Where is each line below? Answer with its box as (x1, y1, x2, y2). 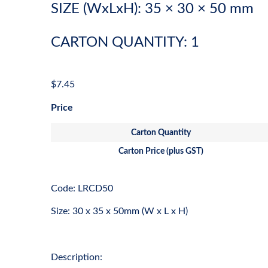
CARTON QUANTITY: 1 (51, 35, 199, 50)
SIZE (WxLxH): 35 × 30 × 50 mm (51, 2, 254, 17)
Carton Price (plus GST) (118, 146, 203, 156)
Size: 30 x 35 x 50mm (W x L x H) (51, 206, 188, 217)
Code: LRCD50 (51, 183, 113, 193)
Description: (51, 252, 102, 263)
